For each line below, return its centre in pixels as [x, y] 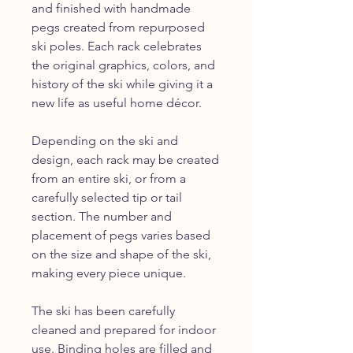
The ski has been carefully [103, 310]
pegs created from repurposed [118, 27]
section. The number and [102, 216]
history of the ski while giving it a [122, 84]
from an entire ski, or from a [109, 178]
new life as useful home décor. [117, 102]
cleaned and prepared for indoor [124, 329]
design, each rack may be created [125, 159]
